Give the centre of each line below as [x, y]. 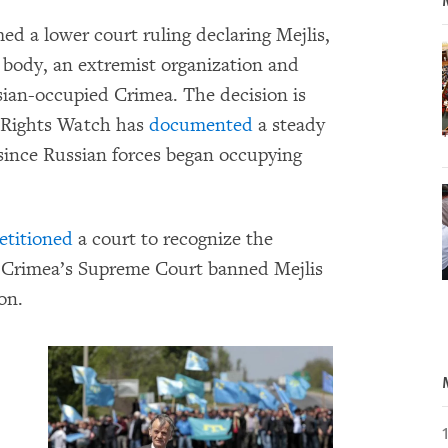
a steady [289, 125]
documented [201, 125]
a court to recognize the [173, 239]
